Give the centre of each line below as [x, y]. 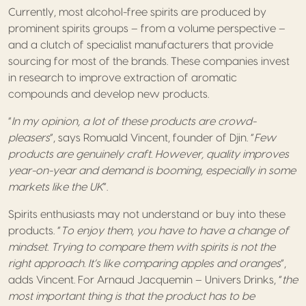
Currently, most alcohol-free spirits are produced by [137, 12]
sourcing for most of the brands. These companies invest [149, 61]
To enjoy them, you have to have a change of [175, 231]
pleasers [29, 138]
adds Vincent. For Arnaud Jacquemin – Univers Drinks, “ [145, 280]
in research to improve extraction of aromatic [123, 78]
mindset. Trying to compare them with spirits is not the [142, 247]
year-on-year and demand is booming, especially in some [152, 170]
